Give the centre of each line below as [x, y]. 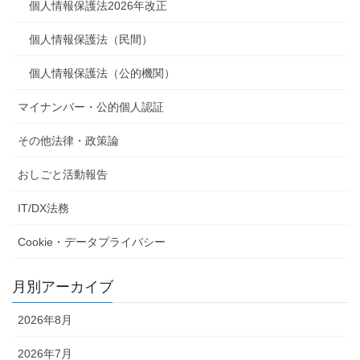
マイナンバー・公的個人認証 [91, 106]
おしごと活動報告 [63, 174]
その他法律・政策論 [68, 140]
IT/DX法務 [43, 208]
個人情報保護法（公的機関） [102, 73]
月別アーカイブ [63, 286]
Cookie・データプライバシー [92, 241]
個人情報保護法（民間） [91, 39]
